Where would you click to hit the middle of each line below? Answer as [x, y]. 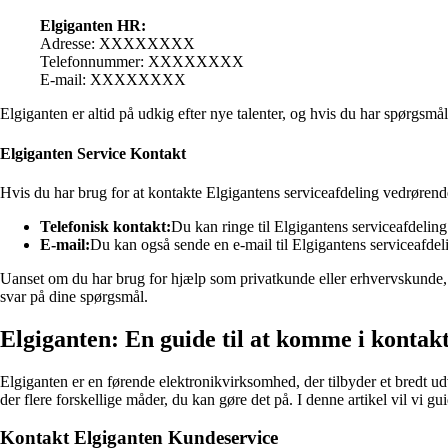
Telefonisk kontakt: [105, 226]
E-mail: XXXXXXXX [113, 80]
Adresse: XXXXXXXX [117, 44]
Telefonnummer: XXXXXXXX [142, 62]
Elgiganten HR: [93, 26]
